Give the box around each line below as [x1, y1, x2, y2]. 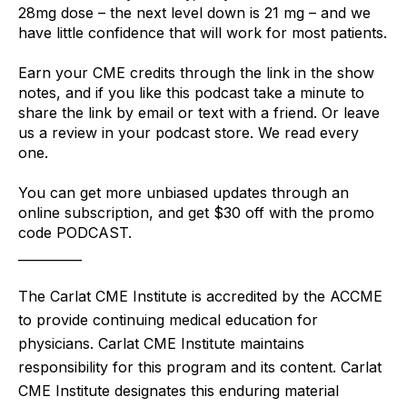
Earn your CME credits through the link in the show [18, 63, 374, 82]
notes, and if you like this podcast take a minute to [18, 83, 364, 102]
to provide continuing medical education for [18, 310, 318, 329]
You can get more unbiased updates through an [18, 183, 349, 202]
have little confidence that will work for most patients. [18, 23, 387, 42]
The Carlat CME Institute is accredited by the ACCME [18, 286, 382, 305]
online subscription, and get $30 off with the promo [18, 203, 374, 222]
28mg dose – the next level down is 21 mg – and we [18, 3, 371, 22]
